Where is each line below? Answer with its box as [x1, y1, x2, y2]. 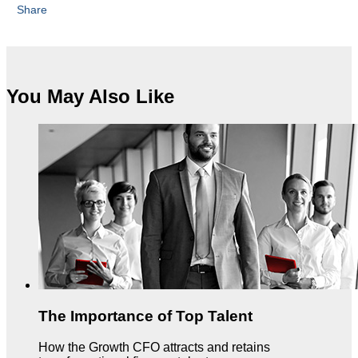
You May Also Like [6, 86, 174, 108]
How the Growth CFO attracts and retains [38, 340, 270, 354]
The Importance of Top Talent [38, 308, 253, 325]
